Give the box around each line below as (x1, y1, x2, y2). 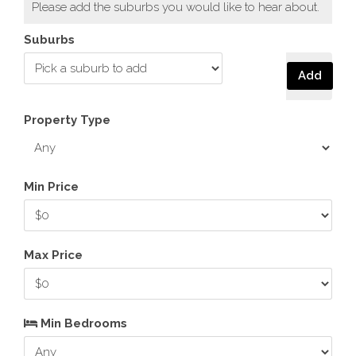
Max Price (24, 248, 83, 262)
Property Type (24, 113, 110, 127)
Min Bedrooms (37, 316, 127, 331)
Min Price (24, 180, 79, 194)
